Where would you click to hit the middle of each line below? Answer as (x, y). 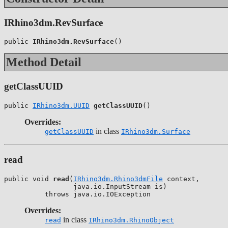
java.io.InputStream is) (85, 187)
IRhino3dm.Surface (156, 131)
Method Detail (44, 62)
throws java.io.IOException (77, 194)
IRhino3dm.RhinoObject (131, 220)
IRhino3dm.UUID (61, 105)
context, (181, 179)
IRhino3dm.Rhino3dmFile (118, 179)
